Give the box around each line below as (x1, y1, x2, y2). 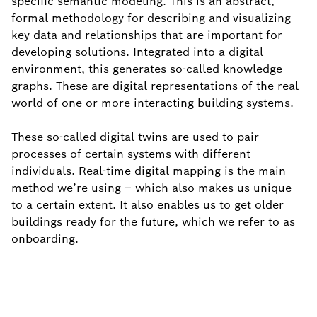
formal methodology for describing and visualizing (11, 11, 291, 25)
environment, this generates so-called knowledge (11, 62, 282, 76)
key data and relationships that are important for (11, 28, 282, 42)
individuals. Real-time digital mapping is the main (11, 163, 286, 178)
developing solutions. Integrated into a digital (11, 45, 263, 59)
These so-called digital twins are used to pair (11, 129, 259, 144)
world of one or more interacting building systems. (11, 96, 294, 110)
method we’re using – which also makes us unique (11, 180, 292, 195)
